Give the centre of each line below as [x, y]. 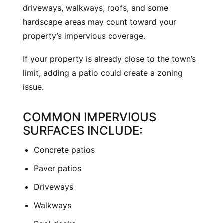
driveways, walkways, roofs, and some [96, 8]
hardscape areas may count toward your [100, 22]
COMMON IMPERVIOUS [90, 117]
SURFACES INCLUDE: [83, 131]
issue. [33, 87]
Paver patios [57, 168]
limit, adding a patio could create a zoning [103, 73]
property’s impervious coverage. [84, 36]
